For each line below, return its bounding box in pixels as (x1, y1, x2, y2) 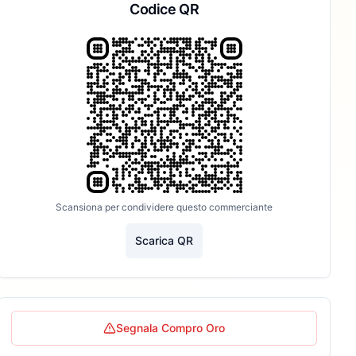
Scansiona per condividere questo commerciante (56, 201, 273, 213)
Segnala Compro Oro (116, 321, 226, 335)
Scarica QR (135, 234, 194, 247)
